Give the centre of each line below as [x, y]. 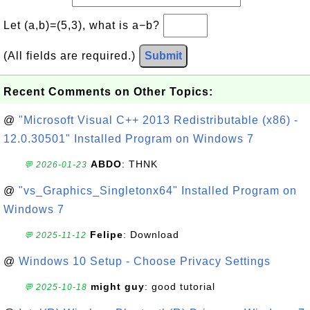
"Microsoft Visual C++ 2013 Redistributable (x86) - [158, 120]
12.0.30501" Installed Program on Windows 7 [129, 139]
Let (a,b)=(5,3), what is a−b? [83, 26]
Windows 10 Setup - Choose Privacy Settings [145, 262]
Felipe [107, 235]
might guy [118, 287]
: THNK [140, 164]
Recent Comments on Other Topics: [108, 92]
